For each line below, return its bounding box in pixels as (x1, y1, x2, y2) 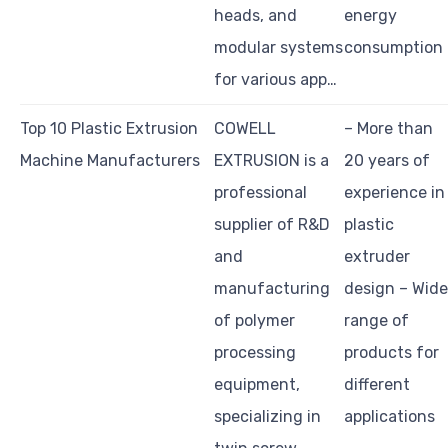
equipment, (214, 375, 300, 395)
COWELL (214, 119, 276, 139)
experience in (344, 183, 445, 203)
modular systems (214, 38, 343, 58)
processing (214, 343, 296, 363)
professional (214, 183, 307, 203)
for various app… (214, 70, 337, 90)
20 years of (344, 151, 430, 171)
